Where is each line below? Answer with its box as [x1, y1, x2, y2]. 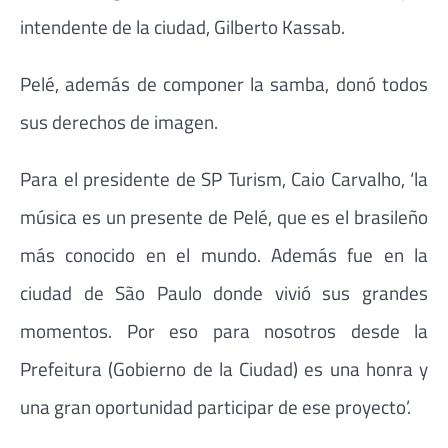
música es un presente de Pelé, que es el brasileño [20, 202, 428, 232]
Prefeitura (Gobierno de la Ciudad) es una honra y [20, 354, 428, 384]
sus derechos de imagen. [20, 107, 218, 137]
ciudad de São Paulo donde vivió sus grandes [20, 278, 428, 308]
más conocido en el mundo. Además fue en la [20, 240, 428, 270]
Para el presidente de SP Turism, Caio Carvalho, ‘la [20, 164, 428, 194]
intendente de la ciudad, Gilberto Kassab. [20, 11, 345, 41]
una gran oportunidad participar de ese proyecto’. [20, 392, 411, 422]
